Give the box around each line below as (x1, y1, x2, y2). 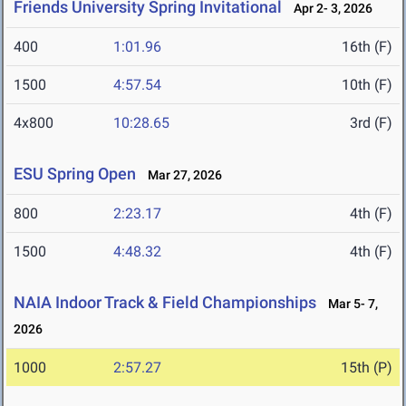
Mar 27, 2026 (140, 168, 222, 183)
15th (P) (341, 359, 392, 377)
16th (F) (342, 38, 392, 56)
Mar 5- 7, (320, 296, 378, 312)
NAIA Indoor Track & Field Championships (14, 293, 316, 313)
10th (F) (342, 76, 392, 94)
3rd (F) (350, 114, 392, 132)
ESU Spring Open (14, 164, 136, 184)
